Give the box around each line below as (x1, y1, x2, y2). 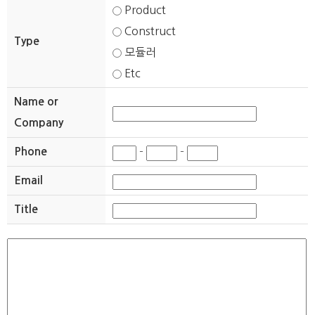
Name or (14, 96, 58, 107)
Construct (122, 25, 176, 37)
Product (122, 4, 166, 15)
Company (14, 117, 63, 128)
